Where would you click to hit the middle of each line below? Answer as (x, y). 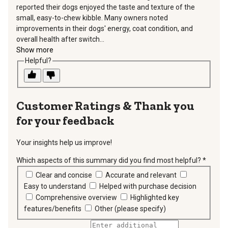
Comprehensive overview (77, 198)
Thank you (164, 105)
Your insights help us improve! (64, 143)
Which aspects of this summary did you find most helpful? (109, 161)
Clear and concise (64, 175)
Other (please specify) (130, 209)
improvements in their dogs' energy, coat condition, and (105, 28)
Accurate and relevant (141, 175)
